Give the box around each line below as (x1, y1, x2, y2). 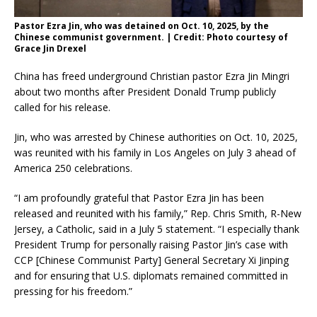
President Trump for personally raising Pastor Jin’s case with (14, 238, 288, 252)
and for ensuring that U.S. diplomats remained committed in (14, 269, 288, 283)
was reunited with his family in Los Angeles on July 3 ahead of (14, 146, 296, 160)
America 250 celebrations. (14, 161, 132, 175)
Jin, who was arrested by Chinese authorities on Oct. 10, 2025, (14, 130, 298, 144)
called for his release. (14, 100, 110, 115)
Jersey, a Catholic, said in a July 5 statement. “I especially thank (14, 222, 299, 236)
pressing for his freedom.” (14, 284, 132, 299)
